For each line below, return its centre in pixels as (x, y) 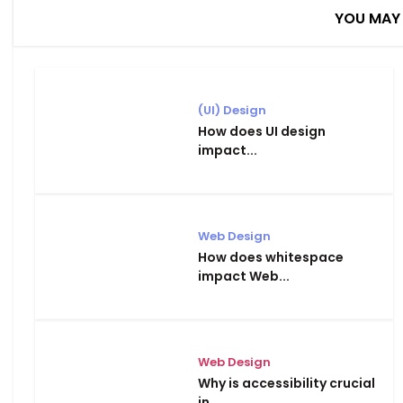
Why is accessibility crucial (287, 383)
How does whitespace (271, 257)
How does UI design (262, 131)
